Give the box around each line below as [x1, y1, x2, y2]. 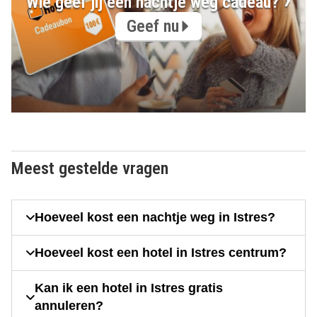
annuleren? [34, 299, 103, 313]
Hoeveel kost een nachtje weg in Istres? [35, 210, 275, 225]
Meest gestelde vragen [11, 158, 168, 179]
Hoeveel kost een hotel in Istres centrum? [35, 246, 287, 260]
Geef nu [127, 16, 179, 36]
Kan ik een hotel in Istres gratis [34, 281, 223, 296]
